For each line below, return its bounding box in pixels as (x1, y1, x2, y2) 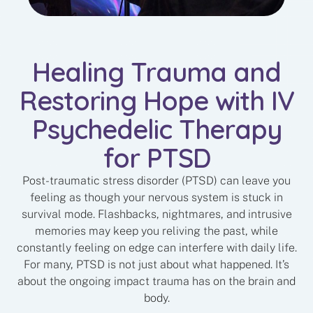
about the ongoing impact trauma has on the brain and (17, 275, 296, 289)
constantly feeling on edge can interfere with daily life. (16, 241, 297, 255)
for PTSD (103, 141, 210, 175)
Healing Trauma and (32, 55, 281, 89)
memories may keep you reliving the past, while (35, 224, 278, 238)
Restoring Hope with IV (19, 84, 294, 118)
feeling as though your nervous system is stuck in (30, 191, 283, 205)
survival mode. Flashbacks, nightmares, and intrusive (21, 208, 292, 221)
